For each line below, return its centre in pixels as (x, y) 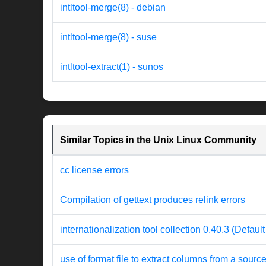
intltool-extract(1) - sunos (112, 67)
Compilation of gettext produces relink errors (153, 200)
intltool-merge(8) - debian (113, 8)
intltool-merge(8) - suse (108, 37)
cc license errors (94, 170)
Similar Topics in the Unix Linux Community (158, 140)
